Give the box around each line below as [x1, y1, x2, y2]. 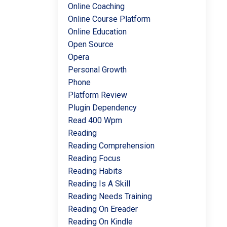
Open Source [67, 40, 113, 49]
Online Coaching [67, 2, 125, 11]
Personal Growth [67, 65, 127, 74]
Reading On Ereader [67, 204, 138, 214]
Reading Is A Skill [67, 179, 130, 188]
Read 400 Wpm [67, 116, 122, 125]
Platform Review [67, 90, 127, 100]
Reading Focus [67, 154, 121, 163]
